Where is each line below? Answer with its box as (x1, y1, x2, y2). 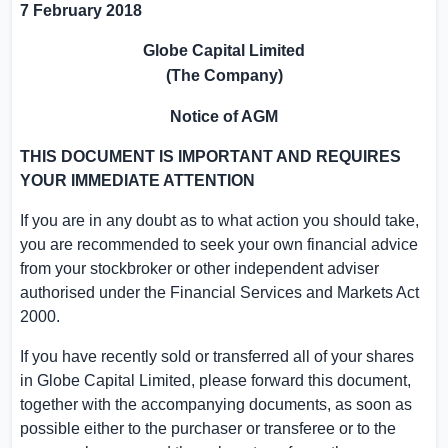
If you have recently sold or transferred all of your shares (20, 348, 414, 365)
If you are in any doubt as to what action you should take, (20, 212, 419, 229)
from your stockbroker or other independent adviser (20, 260, 379, 277)
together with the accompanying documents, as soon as (20, 396, 412, 413)
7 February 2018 (20, 2, 142, 19)
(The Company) (165, 67, 283, 84)
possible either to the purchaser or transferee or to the (20, 420, 396, 437)
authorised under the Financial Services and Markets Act (20, 284, 419, 301)
